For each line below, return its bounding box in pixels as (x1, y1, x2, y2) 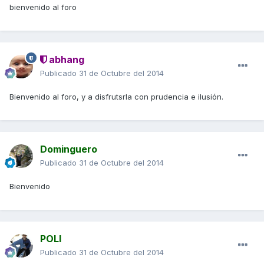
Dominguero (40, 143, 97, 156)
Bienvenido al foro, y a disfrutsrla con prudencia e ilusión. (9, 92, 223, 102)
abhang (47, 54, 84, 66)
